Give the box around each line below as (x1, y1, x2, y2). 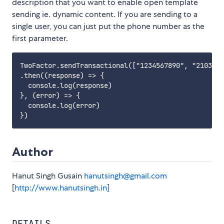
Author (12, 144, 53, 159)
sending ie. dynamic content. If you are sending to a (12, 9, 197, 20)
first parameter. (12, 33, 68, 44)
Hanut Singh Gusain (12, 170, 84, 181)
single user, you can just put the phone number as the (12, 21, 204, 32)
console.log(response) (20, 81, 112, 90)
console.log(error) (20, 101, 100, 110)
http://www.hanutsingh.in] (14, 182, 109, 193)
